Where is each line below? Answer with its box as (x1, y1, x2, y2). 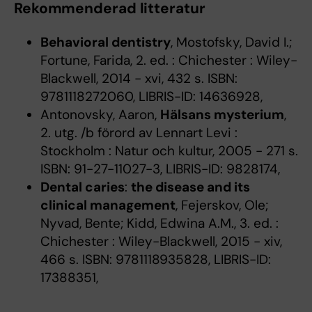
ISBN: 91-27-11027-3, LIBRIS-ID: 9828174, (40, 160, 280, 178)
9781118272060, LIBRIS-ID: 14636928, (40, 88, 263, 106)
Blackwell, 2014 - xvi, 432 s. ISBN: (40, 70, 237, 88)
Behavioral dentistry (40, 33, 171, 52)
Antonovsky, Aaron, (40, 106, 160, 124)
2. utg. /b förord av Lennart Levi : (40, 124, 237, 142)
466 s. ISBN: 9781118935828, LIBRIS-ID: (40, 251, 271, 269)
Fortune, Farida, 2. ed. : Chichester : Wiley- (40, 52, 297, 70)
